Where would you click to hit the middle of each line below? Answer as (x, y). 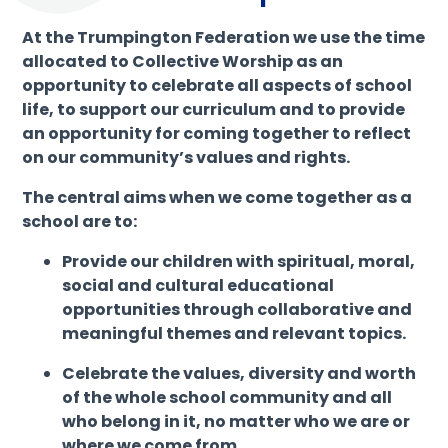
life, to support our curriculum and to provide (214, 109)
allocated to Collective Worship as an (183, 61)
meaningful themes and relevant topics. (234, 333)
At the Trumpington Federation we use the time (224, 37)
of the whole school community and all (227, 397)
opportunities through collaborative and (237, 309)
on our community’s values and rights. (186, 157)
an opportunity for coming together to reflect (217, 133)
